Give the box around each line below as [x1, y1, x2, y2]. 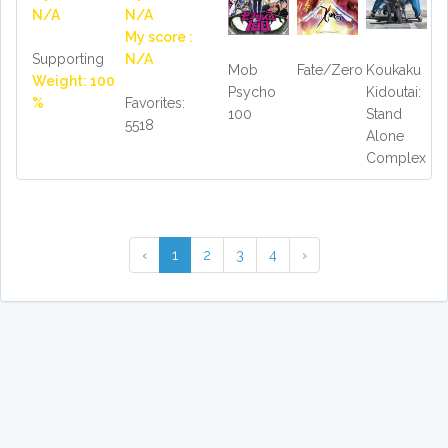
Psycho [228, 84, 276, 101]
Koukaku [365, 62, 421, 79]
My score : [124, 28, 193, 45]
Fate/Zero [296, 62, 363, 79]
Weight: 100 [32, 72, 115, 89]
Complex [365, 150, 426, 167]
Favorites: [124, 94, 185, 111]
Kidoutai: [365, 84, 421, 101]
